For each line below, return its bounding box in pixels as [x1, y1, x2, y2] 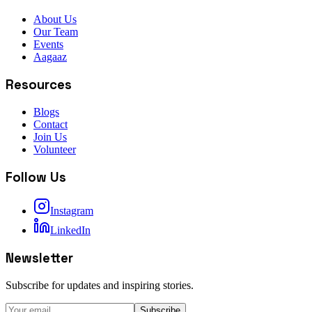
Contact [33, 118, 68, 130]
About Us [33, 13, 77, 26]
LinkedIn [50, 224, 91, 237]
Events [33, 38, 63, 51]
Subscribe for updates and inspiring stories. [6, 279, 194, 291]
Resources [6, 77, 72, 93]
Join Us [33, 130, 67, 143]
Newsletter [6, 249, 73, 266]
